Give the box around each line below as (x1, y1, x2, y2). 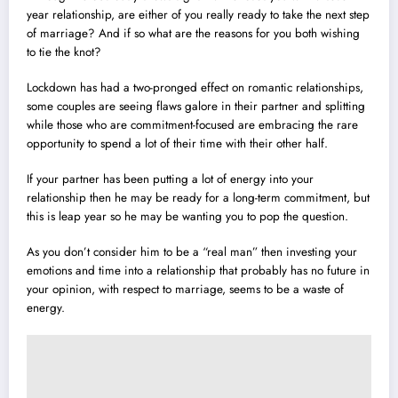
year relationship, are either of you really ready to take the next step (27, 5, 370, 23)
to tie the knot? (27, 43, 101, 60)
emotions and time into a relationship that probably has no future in (27, 262, 370, 280)
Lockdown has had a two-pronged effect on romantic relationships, (27, 79, 363, 96)
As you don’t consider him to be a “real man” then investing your (27, 243, 357, 261)
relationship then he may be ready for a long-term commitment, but (27, 189, 370, 207)
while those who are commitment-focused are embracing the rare (27, 116, 358, 133)
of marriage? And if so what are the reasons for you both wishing (27, 24, 360, 42)
